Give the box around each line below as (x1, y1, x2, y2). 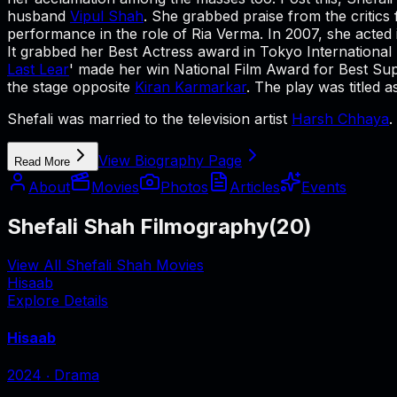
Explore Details (7, 292, 108, 310)
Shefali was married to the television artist (7, 109, 292, 128)
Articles (230, 177, 280, 196)
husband (7, 6, 70, 25)
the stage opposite (7, 77, 135, 96)
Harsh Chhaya (292, 109, 389, 128)
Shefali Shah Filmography (7, 213, 269, 239)
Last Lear (7, 59, 69, 78)
